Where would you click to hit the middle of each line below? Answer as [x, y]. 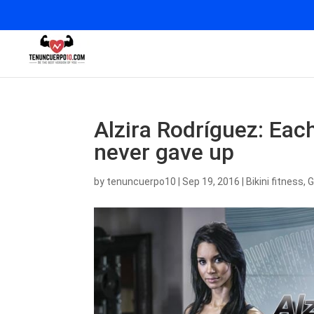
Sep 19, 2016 [211, 182]
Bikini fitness [275, 182]
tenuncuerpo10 [142, 182]
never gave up [164, 152]
